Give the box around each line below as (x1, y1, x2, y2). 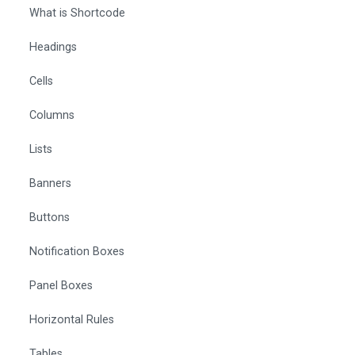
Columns (29, 109, 74, 123)
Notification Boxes (29, 245, 124, 259)
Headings (29, 40, 77, 55)
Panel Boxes (29, 279, 93, 293)
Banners (29, 177, 71, 191)
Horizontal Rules (29, 313, 114, 327)
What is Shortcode (29, 6, 125, 21)
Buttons (29, 211, 70, 225)
